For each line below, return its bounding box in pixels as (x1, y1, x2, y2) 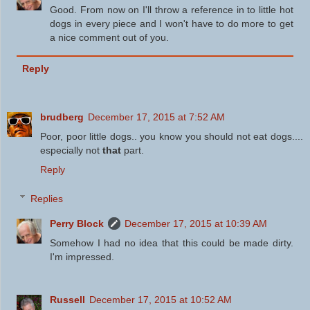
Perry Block (50, 217, 104, 229)
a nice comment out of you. (50, 31, 170, 43)
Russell (50, 293, 86, 305)
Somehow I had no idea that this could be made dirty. (50, 237, 293, 248)
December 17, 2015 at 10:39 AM (125, 217, 268, 229)
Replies (30, 192, 64, 204)
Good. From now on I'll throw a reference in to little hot (50, 3, 293, 15)
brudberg (40, 111, 84, 123)
